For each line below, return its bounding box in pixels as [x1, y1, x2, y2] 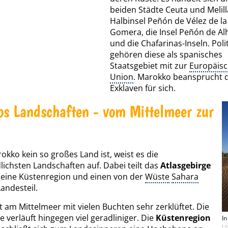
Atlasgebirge [160, 160, 211, 171]
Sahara [172, 171, 198, 182]
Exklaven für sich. [110, 82, 176, 94]
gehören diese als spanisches [110, 49, 222, 60]
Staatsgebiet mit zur [110, 60, 189, 71]
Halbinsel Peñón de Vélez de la [110, 15, 227, 26]
